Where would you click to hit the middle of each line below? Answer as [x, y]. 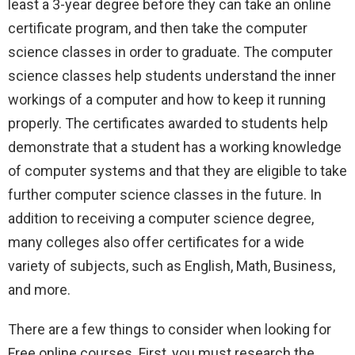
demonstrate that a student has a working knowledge [175, 147]
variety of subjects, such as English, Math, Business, [172, 266]
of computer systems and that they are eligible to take [177, 171]
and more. [39, 290]
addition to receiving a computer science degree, [161, 219]
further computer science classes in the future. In [165, 195]
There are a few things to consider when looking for [170, 330]
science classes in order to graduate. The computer [170, 52]
